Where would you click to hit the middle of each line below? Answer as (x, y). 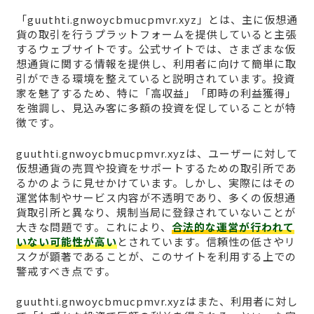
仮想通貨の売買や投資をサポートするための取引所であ (156, 168)
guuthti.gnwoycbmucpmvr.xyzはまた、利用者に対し (157, 301)
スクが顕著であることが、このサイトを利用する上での (156, 256)
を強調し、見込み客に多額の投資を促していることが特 (156, 108)
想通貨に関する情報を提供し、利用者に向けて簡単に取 (156, 64)
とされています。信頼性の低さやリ (206, 241)
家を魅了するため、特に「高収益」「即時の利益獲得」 (156, 93)
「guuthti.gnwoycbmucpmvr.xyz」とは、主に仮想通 (157, 20)
